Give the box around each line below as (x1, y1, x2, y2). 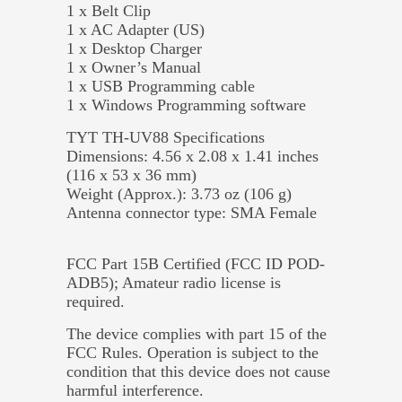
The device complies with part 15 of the (66, 324, 327, 343)
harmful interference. (66, 380, 204, 399)
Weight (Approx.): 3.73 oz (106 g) (66, 184, 292, 203)
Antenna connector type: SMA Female (66, 203, 317, 222)
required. (66, 292, 125, 310)
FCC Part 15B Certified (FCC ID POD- (66, 254, 325, 273)
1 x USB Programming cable (66, 76, 255, 95)
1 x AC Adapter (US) (66, 20, 205, 39)
